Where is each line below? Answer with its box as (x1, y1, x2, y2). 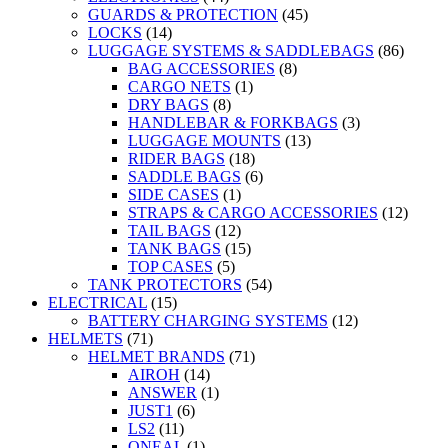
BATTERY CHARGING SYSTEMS (88, 312, 328, 330)
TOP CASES (128, 258, 213, 276)
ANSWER (128, 384, 197, 402)
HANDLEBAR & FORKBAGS (128, 114, 338, 132)
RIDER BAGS (128, 150, 225, 168)
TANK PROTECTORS (88, 276, 242, 294)
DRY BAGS (128, 96, 209, 114)
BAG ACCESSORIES (128, 60, 275, 78)
